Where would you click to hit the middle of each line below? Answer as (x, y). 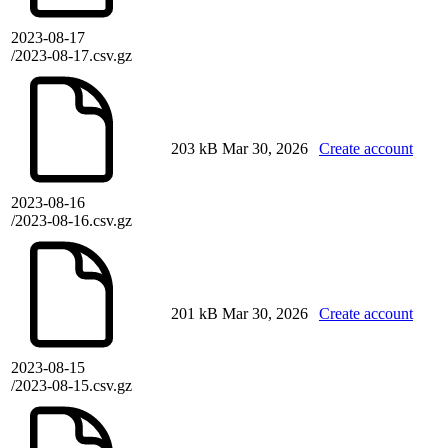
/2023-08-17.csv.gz (71, 56)
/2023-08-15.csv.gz (71, 386)
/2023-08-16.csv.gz (71, 221)
